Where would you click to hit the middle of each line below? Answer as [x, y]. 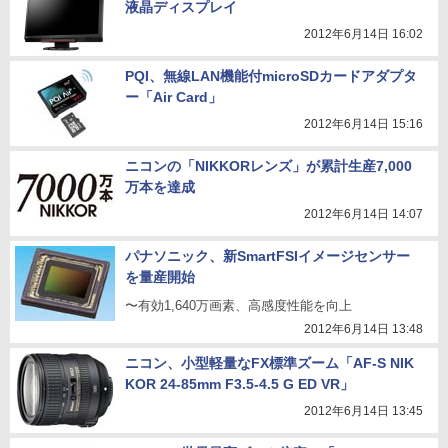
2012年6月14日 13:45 [363, 411]
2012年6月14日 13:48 [363, 329]
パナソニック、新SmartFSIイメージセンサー [267, 256]
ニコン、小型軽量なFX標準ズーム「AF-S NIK [269, 363]
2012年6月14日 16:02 [363, 34]
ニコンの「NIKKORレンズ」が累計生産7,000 [268, 166]
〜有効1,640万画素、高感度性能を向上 [238, 305]
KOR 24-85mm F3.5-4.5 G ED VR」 [239, 384]
